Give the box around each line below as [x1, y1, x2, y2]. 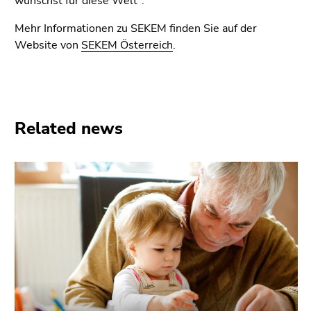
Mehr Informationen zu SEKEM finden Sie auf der [15, 20, 257, 36]
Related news [15, 117, 123, 140]
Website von [15, 37, 81, 53]
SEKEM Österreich [81, 37, 173, 53]
